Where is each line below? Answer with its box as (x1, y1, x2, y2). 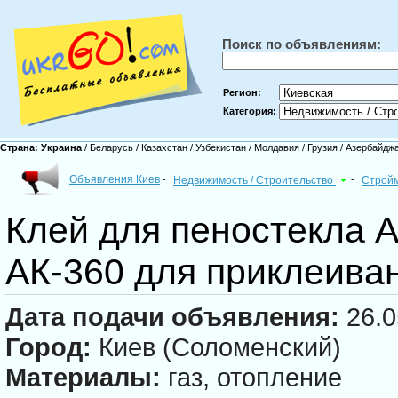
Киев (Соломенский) (92, 332, 341, 362)
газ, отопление (161, 362, 342, 393)
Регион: (223, 87, 261, 98)
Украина (41, 142, 84, 153)
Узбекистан (193, 142, 249, 153)
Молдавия (251, 142, 302, 153)
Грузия (305, 142, 340, 153)
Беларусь (87, 142, 136, 153)
